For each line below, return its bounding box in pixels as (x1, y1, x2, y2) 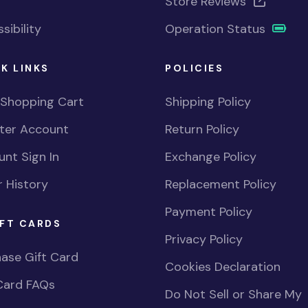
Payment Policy (165, 203, 252, 220)
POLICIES (165, 62, 224, 74)
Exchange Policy (165, 148, 256, 165)
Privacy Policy (165, 231, 243, 247)
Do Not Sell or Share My (165, 286, 302, 302)
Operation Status (165, 21, 269, 37)
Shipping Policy (165, 93, 251, 110)
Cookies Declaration (165, 258, 280, 275)
